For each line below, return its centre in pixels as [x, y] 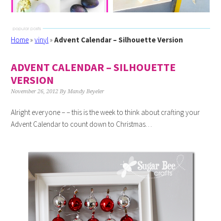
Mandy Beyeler [86, 92]
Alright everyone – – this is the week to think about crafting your [106, 112]
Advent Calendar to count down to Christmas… [82, 124]
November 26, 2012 [35, 92]
